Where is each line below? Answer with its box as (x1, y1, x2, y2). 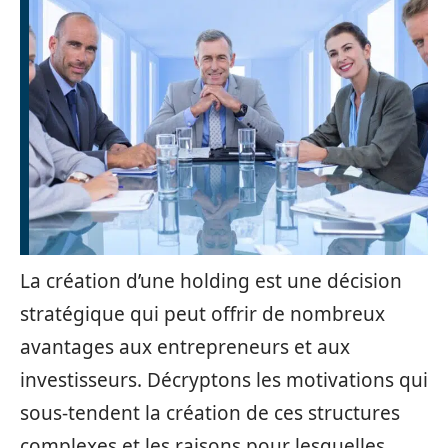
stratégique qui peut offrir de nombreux (20, 301, 385, 327)
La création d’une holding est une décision (20, 268, 402, 294)
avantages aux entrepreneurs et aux (20, 334, 350, 360)
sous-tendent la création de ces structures (20, 400, 400, 426)
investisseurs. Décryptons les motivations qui (20, 367, 428, 393)
